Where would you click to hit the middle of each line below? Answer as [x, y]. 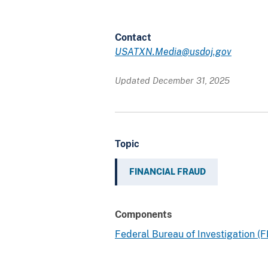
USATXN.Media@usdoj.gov [173, 51]
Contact [133, 37]
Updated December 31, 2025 [172, 80]
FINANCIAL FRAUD [167, 171]
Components [143, 214]
